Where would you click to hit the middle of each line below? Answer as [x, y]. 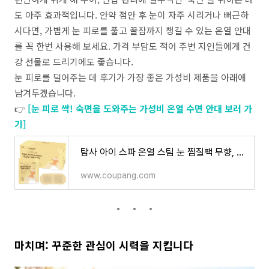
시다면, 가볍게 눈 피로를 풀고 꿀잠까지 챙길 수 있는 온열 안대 [133, 30]
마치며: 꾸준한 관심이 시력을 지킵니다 [104, 245]
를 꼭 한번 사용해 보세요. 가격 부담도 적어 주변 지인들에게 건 [133, 46]
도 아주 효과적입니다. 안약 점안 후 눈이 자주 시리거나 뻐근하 [131, 15]
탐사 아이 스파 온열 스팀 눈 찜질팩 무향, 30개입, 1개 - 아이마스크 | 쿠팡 [240, 152]
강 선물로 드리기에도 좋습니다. [74, 62]
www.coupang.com [118, 175]
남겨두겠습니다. [45, 93]
